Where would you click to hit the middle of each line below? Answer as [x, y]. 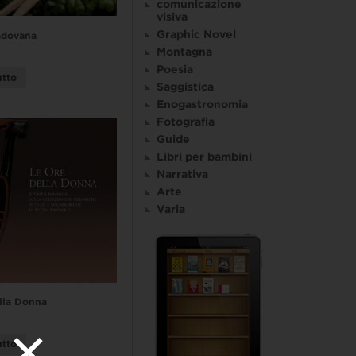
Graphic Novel [196, 35]
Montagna [184, 52]
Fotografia [186, 122]
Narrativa [182, 174]
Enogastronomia [202, 104]
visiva [172, 17]
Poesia [175, 70]
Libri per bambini [204, 157]
